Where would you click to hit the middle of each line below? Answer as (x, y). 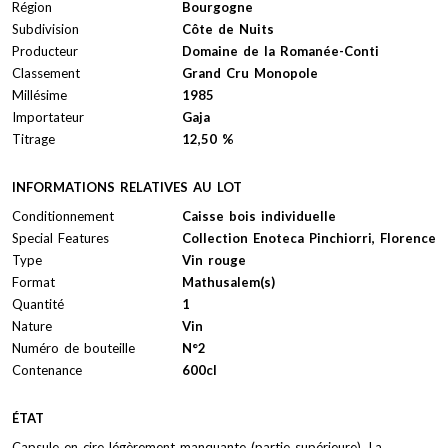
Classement (46, 72)
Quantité (38, 303)
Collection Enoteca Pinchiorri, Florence (309, 237)
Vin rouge (214, 259)
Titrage (33, 138)
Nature (32, 325)
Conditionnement (63, 215)
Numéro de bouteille (73, 347)
